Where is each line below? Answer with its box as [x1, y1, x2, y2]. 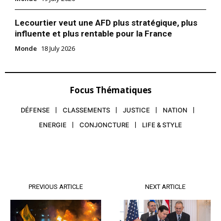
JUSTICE [123, 106, 150, 114]
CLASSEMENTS [63, 106, 110, 114]
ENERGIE [39, 121, 67, 129]
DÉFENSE [21, 106, 50, 114]
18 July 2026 [41, 44, 75, 53]
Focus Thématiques [70, 84, 151, 96]
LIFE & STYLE [142, 121, 182, 129]
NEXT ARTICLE [145, 183, 185, 191]
